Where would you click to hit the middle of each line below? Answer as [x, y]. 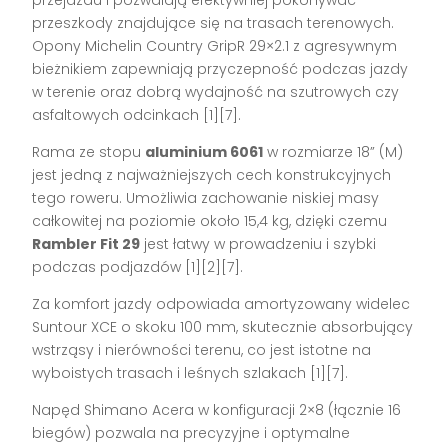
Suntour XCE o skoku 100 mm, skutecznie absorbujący [223, 326]
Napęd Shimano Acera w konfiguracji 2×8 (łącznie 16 [217, 409]
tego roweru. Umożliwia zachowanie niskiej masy [206, 197]
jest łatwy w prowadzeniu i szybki [258, 243]
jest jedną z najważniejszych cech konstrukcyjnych [212, 174]
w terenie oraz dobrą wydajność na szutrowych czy [216, 91]
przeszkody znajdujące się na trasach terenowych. [213, 22]
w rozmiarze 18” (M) [333, 151]
